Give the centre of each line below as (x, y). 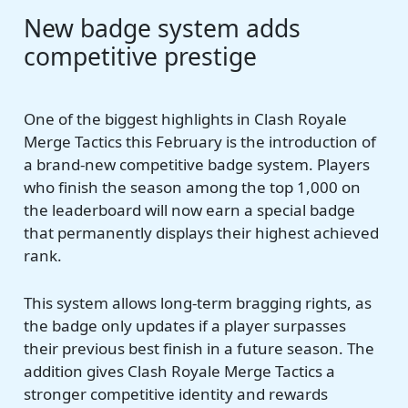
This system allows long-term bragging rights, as (198, 303)
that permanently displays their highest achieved (202, 232)
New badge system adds (163, 29)
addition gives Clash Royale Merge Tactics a (180, 372)
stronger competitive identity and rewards (176, 394)
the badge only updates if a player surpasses (185, 326)
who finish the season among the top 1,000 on (193, 187)
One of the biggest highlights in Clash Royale (186, 118)
